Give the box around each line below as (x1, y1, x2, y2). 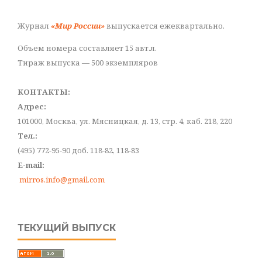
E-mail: (18, 159, 44, 170)
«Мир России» (51, 20, 105, 31)
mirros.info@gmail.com (19, 174, 105, 185)
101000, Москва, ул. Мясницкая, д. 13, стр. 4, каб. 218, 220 (18, 115, 232, 126)
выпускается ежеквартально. (105, 20, 225, 31)
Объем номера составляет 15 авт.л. (18, 42, 157, 53)
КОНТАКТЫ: (18, 86, 70, 97)
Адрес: (18, 101, 46, 112)
